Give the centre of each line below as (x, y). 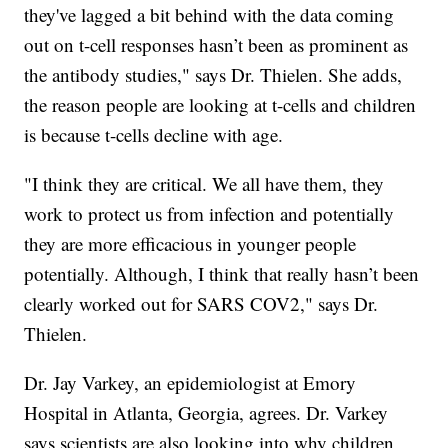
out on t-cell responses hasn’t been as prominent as (216, 44)
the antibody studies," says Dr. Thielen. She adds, (213, 74)
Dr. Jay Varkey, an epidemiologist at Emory (190, 382)
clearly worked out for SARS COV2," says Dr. (201, 303)
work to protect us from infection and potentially (209, 213)
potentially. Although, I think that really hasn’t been (222, 273)
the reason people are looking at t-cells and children (220, 104)
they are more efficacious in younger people (190, 243)
